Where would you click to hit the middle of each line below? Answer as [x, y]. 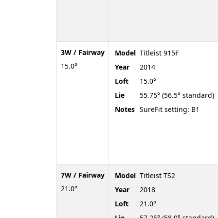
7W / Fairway [83, 175]
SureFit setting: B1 [170, 109]
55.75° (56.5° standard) [177, 95]
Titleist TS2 [157, 175]
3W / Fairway [83, 52]
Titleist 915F [159, 53]
